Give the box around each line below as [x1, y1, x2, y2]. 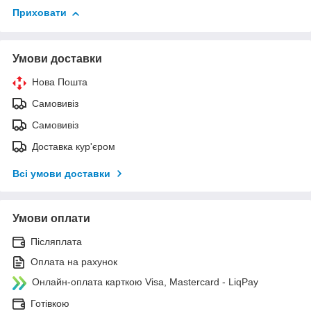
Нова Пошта [32, 76, 87, 87]
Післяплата [31, 235, 82, 247]
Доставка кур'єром [32, 140, 115, 152]
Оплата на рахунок [31, 255, 117, 267]
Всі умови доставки [12, 167, 110, 179]
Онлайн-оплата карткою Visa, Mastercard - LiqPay [32, 276, 258, 287]
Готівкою [31, 297, 69, 309]
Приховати [12, 7, 67, 19]
